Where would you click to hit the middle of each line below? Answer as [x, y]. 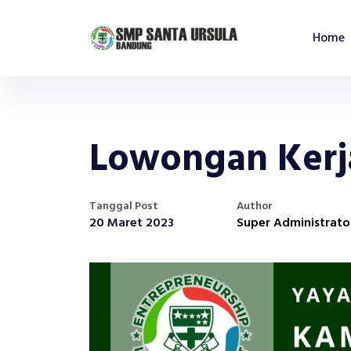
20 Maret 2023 [132, 223]
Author [255, 206]
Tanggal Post [124, 206]
